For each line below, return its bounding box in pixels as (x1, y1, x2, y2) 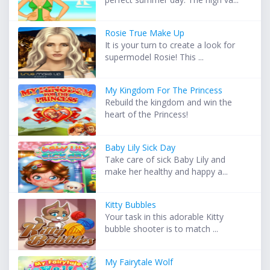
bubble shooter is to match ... (105, 223, 219, 235)
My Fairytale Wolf (105, 256, 174, 268)
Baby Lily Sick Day (105, 142, 176, 154)
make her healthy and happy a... (105, 166, 228, 178)
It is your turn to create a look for (105, 39, 236, 51)
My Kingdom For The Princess (105, 84, 223, 96)
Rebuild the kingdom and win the (105, 96, 233, 108)
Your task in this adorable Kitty (105, 211, 224, 223)
